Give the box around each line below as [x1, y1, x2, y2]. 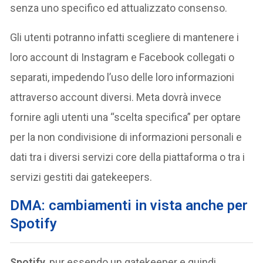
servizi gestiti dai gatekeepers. [10, 170, 153, 183]
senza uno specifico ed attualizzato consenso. [10, 1, 228, 14]
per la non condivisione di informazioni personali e [10, 130, 242, 143]
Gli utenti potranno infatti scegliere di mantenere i [10, 31, 240, 43]
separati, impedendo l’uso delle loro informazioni [10, 70, 235, 83]
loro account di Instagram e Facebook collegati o [10, 50, 235, 63]
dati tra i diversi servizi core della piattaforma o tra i [10, 150, 245, 163]
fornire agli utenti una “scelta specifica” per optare [10, 110, 241, 123]
